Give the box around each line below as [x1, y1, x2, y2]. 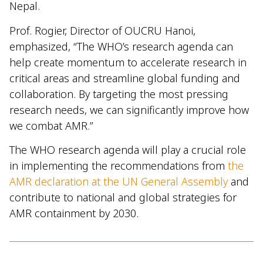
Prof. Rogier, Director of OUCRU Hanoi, [9, 23, 195, 38]
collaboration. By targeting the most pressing [9, 86, 228, 101]
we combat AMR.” [9, 118, 93, 133]
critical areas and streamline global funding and [9, 70, 240, 85]
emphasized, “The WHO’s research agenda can [9, 39, 233, 53]
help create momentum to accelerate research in [9, 55, 247, 69]
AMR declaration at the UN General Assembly [9, 174, 228, 188]
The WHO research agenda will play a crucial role [9, 142, 246, 157]
